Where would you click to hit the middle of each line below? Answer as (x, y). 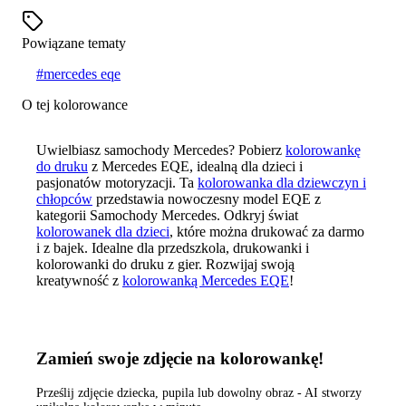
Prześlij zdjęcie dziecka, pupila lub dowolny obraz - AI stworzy (199, 393)
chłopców (64, 198)
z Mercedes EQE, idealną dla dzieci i (195, 166)
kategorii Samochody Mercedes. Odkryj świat (167, 215)
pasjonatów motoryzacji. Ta (117, 182)
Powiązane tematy (74, 43)
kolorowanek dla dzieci (103, 231)
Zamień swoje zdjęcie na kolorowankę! (180, 359)
